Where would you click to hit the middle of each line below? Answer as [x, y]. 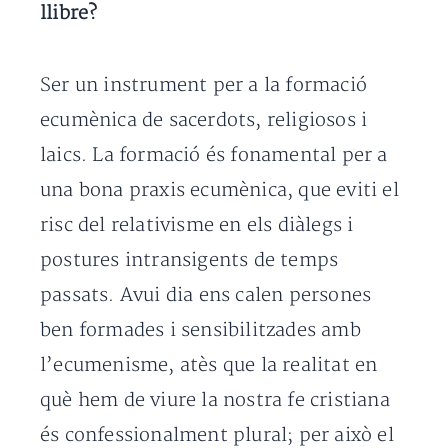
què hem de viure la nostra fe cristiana [215, 400]
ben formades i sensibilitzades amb [200, 330]
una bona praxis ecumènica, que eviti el [219, 190]
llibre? [69, 13]
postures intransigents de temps [189, 260]
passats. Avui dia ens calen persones [206, 295]
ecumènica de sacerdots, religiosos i [204, 120]
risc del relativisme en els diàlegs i [197, 225]
